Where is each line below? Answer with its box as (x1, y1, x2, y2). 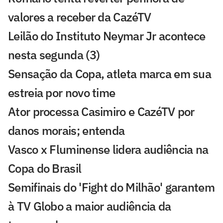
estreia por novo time (8, 84, 115, 101)
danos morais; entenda (8, 122, 125, 138)
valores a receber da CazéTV (8, 8, 151, 25)
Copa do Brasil (8, 160, 82, 176)
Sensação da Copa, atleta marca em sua (8, 65, 212, 82)
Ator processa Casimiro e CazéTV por (8, 103, 195, 119)
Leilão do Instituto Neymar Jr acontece (8, 27, 206, 44)
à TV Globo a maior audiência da (8, 198, 171, 214)
